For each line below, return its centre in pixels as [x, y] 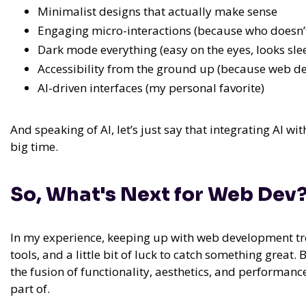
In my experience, [59, 238]
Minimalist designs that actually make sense [157, 12]
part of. [30, 289]
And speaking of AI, [64, 130]
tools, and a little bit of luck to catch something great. [153, 255]
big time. [34, 147]
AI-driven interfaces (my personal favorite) [151, 88]
